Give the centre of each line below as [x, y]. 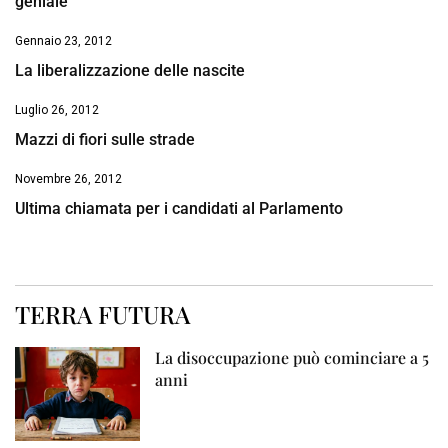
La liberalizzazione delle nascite [130, 71]
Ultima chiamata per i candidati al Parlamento [179, 209]
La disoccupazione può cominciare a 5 [292, 358]
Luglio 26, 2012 [57, 110]
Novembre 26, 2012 [68, 179]
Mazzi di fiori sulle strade [105, 140]
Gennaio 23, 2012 [63, 41]
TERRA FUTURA [102, 314]
